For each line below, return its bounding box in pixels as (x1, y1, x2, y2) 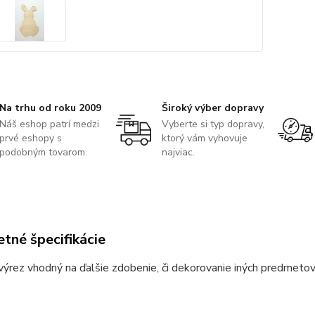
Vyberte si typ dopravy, (161, 117, 264, 131)
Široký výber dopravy (161, 101, 264, 115)
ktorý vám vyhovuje (161, 131, 247, 145)
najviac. (161, 145, 195, 159)
